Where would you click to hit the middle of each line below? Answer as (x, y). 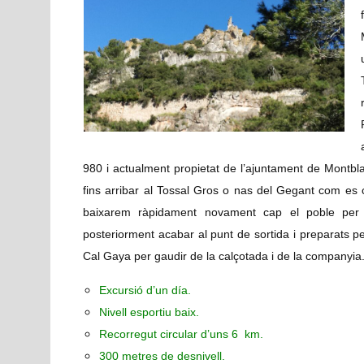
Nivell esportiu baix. (149, 312)
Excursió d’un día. (145, 290)
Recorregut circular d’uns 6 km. (181, 334)
